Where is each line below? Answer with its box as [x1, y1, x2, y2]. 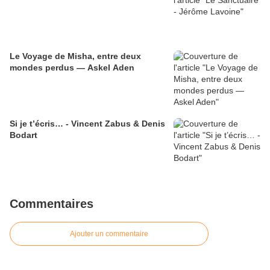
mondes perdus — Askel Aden [10, 63, 134, 73]
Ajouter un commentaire [70, 230, 148, 239]
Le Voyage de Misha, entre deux [10, 51, 141, 61]
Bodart [10, 130, 37, 140]
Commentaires [10, 197, 93, 211]
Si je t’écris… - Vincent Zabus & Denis [10, 119, 165, 129]
